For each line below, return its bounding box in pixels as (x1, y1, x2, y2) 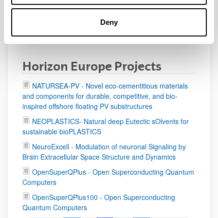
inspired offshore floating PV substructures (22, 101, 152, 111)
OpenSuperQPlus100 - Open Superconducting (32, 192, 175, 202)
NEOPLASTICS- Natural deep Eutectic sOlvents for (32, 116, 189, 127)
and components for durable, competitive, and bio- (22, 91, 178, 101)
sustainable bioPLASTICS (22, 127, 101, 137)
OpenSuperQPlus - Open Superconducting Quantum (32, 167, 194, 177)
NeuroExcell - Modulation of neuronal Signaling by (32, 142, 186, 152)
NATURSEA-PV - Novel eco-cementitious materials (32, 81, 188, 91)
